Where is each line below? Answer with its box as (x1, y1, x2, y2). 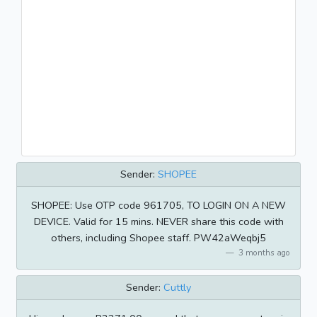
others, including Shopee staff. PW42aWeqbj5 (51, 230, 266, 245)
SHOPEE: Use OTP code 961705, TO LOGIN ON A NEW (31, 197, 286, 212)
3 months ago (236, 246, 290, 258)
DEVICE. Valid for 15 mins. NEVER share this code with (33, 214, 284, 229)
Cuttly (163, 280, 191, 295)
